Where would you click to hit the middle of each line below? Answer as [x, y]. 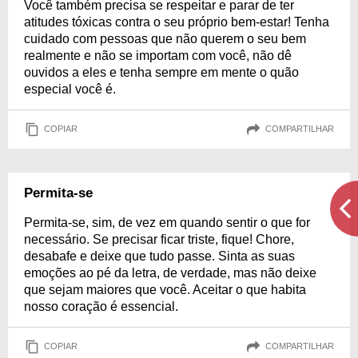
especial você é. [70, 89]
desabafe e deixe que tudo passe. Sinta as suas [159, 256]
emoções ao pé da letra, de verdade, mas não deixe [170, 272]
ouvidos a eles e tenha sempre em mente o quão [161, 72]
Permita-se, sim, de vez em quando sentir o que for [167, 222]
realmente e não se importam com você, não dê [158, 55]
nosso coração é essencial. [101, 306]
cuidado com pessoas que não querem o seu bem [165, 38]
